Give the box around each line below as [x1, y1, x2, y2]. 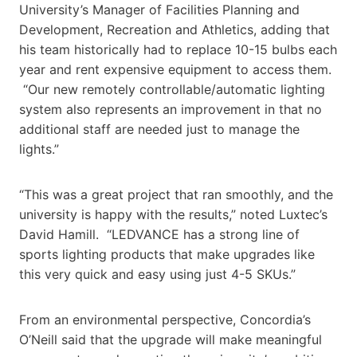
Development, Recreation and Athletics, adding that [19, 22, 330, 38]
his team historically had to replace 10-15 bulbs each [19, 41, 337, 58]
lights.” [19, 141, 59, 158]
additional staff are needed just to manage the [19, 121, 300, 138]
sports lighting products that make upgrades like [19, 246, 315, 263]
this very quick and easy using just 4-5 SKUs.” [19, 266, 296, 283]
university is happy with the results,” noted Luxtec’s [19, 206, 328, 223]
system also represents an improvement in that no [19, 101, 322, 118]
